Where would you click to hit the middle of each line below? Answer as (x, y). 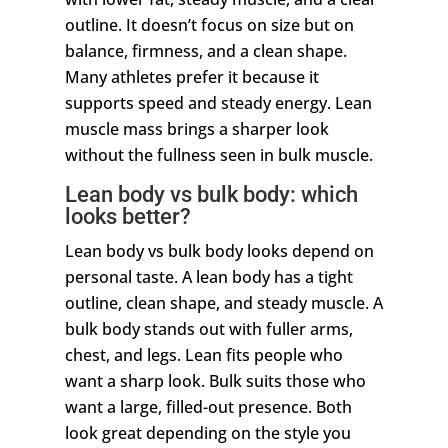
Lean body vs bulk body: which (211, 195)
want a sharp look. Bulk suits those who (215, 381)
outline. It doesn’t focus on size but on (209, 25)
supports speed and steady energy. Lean (218, 103)
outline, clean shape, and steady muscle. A (223, 303)
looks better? (127, 217)
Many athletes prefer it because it (191, 77)
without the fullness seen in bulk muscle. (218, 155)
